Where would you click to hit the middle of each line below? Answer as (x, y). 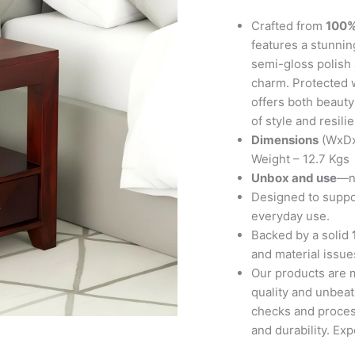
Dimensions (285, 139)
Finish (242, 39)
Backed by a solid (302, 235)
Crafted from (288, 25)
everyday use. (290, 216)
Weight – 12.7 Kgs (300, 158)
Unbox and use (294, 177)
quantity (248, 58)
